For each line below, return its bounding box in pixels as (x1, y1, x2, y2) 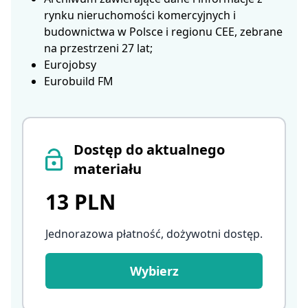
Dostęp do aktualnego (74, 140, 225, 159)
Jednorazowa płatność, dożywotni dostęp (45, 226, 260, 241)
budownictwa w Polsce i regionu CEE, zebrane (44, 24, 283, 39)
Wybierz (129, 263, 179, 279)
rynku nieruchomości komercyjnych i (44, 8, 236, 23)
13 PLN (45, 188, 115, 216)
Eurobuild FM (44, 74, 113, 89)
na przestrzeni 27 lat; (44, 41, 153, 56)
